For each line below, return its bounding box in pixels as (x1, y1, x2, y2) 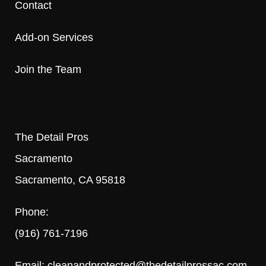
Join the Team (15, 63, 81, 75)
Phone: (15, 205, 49, 218)
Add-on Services (15, 31, 93, 43)
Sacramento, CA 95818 (15, 173, 125, 186)
